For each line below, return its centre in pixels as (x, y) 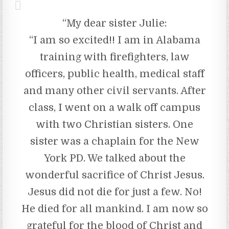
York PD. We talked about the (114, 158)
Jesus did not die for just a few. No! (114, 192)
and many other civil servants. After (114, 90)
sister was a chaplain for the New (114, 141)
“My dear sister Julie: (114, 23)
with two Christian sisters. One (114, 124)
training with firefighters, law (114, 57)
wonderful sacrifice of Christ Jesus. (114, 175)
